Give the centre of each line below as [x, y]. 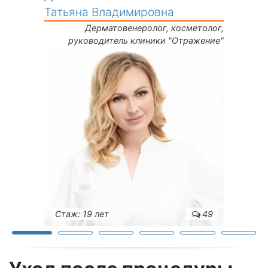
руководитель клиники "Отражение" [146, 41]
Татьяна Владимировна [109, 12]
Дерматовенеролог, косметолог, [154, 28]
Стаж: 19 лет [82, 214]
